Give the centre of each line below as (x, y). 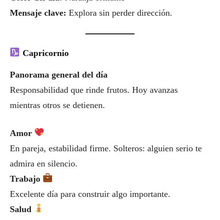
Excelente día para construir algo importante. (90, 194)
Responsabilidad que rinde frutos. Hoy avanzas (94, 90)
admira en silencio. (44, 163)
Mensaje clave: (38, 13)
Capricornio (45, 53)
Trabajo (26, 179)
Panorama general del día (59, 74)
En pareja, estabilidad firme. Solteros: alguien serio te (106, 148)
